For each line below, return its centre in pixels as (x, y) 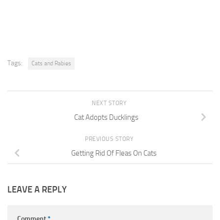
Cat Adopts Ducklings (106, 118)
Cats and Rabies (51, 64)
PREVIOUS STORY (110, 139)
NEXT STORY (110, 103)
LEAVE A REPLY (37, 190)
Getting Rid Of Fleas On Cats (114, 153)
